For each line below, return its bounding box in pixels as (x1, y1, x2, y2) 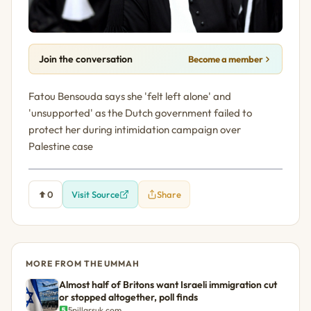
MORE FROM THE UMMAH (26, 258, 140, 269)
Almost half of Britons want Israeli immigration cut (59, 278, 277, 292)
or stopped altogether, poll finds (59, 291, 198, 304)
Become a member (187, 53, 263, 65)
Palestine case (28, 140, 93, 153)
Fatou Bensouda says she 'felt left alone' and (28, 90, 231, 103)
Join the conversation (39, 53, 133, 66)
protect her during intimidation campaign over (28, 123, 241, 137)
